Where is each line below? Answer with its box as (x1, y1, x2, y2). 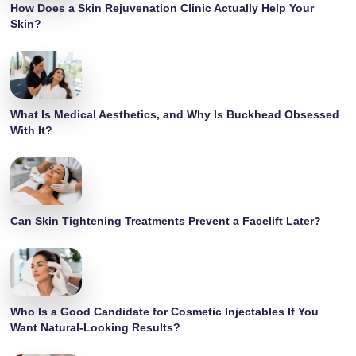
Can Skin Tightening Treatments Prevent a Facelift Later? (10, 214, 322, 227)
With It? (10, 124, 53, 137)
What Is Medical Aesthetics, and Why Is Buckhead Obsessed (10, 108, 340, 121)
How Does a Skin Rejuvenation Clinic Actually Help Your (10, 2, 315, 14)
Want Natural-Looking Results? (10, 320, 181, 334)
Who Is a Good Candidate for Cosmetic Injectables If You (10, 304, 319, 318)
